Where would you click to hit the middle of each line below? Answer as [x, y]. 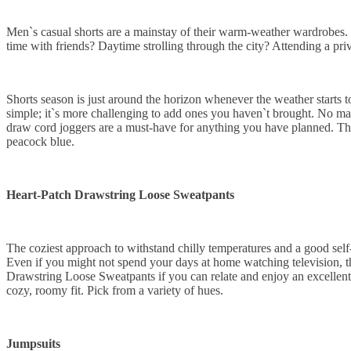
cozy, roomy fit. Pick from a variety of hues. [115, 291]
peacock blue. [40, 142]
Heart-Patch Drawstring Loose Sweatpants [120, 195]
